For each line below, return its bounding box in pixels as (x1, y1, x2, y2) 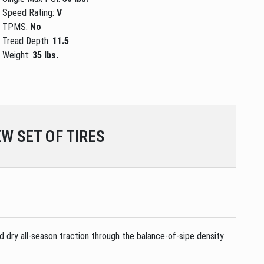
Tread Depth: (2, 35, 53, 47)
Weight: (2, 49, 33, 61)
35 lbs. (32, 49, 59, 61)
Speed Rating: (2, 6, 57, 18)
